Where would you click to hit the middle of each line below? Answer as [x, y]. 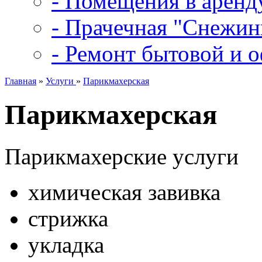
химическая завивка [124, 192]
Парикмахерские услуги [122, 156]
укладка [66, 244]
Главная [20, 81]
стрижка [68, 218]
